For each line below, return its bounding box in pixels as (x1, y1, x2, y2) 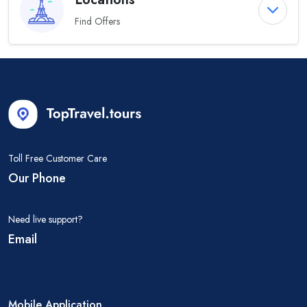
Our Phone (8, 169, 66, 187)
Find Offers (75, 14, 120, 29)
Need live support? (8, 212, 83, 226)
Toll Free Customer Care (8, 151, 107, 165)
